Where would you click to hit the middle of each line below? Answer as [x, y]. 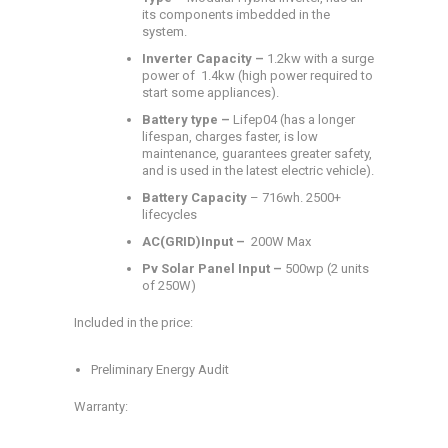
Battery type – [187, 120]
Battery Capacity [194, 198]
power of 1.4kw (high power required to [257, 76]
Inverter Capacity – [204, 59]
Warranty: [102, 407]
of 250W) [168, 286]
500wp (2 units [326, 269]
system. [164, 32]
